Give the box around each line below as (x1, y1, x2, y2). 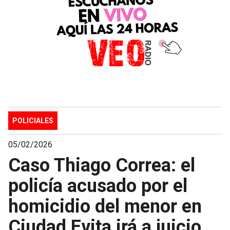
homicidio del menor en (8, 195, 202, 217)
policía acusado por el (8, 175, 187, 197)
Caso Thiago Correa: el (8, 154, 195, 176)
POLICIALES (12, 116, 53, 125)
